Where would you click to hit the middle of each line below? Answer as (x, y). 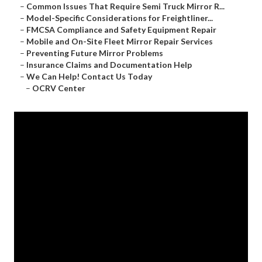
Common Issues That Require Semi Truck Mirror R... (125, 6)
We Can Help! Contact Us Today (89, 77)
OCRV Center (59, 88)
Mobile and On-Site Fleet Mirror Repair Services (120, 42)
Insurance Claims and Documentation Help (109, 65)
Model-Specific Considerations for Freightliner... (120, 18)
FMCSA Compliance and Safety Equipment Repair (121, 30)
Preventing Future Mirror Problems (95, 53)
